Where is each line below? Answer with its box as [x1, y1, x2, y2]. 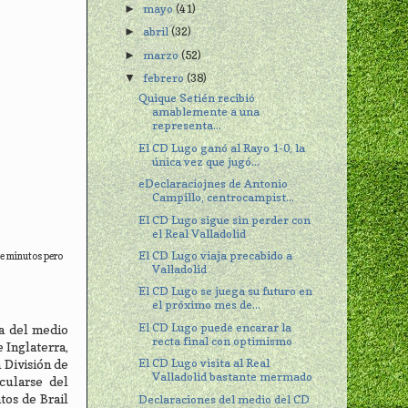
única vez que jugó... [152, 154, 260, 168]
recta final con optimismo [152, 333, 293, 348]
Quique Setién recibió [138, 91, 256, 106]
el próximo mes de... [152, 298, 261, 312]
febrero [143, 71, 188, 86]
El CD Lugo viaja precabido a [138, 249, 293, 262]
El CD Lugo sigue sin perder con [138, 212, 311, 227]
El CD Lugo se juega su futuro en [138, 284, 313, 299]
